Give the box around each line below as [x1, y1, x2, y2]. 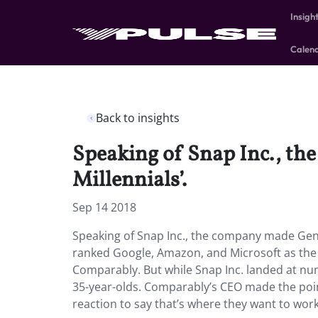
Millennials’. [72, 165, 187, 195]
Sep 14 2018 [72, 199, 136, 215]
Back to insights [96, 110, 180, 126]
